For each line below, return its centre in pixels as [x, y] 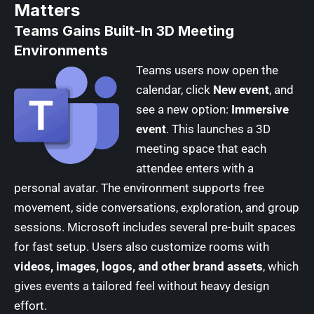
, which [281, 266]
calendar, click [175, 90]
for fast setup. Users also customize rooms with [142, 247]
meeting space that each [201, 149]
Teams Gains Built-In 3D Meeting [124, 31]
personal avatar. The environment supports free [139, 188]
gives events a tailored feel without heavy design [142, 286]
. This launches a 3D [218, 129]
